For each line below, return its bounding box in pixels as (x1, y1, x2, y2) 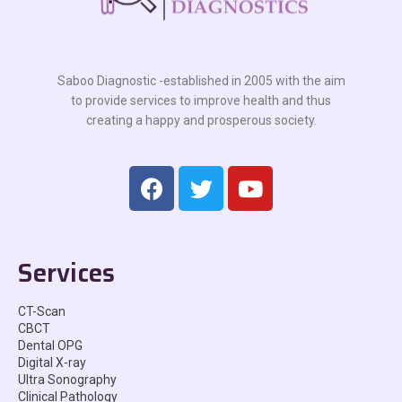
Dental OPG (18, 338, 83, 354)
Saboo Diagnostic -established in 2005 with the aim (57, 74, 345, 89)
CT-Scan (18, 304, 66, 319)
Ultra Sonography (18, 372, 117, 388)
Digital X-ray (18, 355, 86, 371)
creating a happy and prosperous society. (85, 113, 317, 128)
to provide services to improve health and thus (71, 93, 331, 109)
